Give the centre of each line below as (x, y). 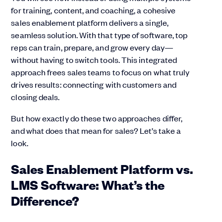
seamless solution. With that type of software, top (99, 35)
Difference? (45, 200)
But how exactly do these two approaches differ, (97, 118)
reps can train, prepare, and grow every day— (92, 47)
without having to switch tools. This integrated (94, 59)
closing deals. (35, 97)
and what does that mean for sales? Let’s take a (96, 130)
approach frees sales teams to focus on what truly (100, 72)
